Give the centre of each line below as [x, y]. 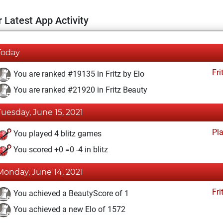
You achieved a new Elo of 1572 [68, 210]
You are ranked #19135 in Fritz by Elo [78, 74]
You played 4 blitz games [56, 134]
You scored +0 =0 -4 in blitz [60, 150]
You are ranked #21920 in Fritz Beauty [79, 90]
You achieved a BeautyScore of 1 [70, 194]
